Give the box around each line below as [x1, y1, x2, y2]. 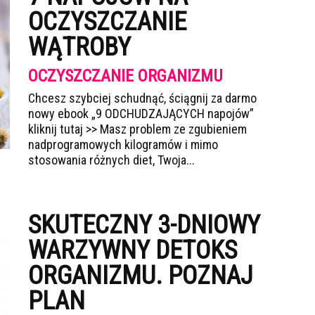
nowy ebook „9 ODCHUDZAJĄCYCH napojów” [28, 106, 254, 121]
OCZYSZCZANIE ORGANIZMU [28, 66, 223, 86]
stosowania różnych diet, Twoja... [28, 153, 195, 167]
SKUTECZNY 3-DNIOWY [28, 210, 260, 240]
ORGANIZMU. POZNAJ [28, 261, 253, 290]
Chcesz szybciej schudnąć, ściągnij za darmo [28, 91, 257, 105]
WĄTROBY [28, 32, 131, 62]
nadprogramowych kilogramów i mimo [28, 137, 218, 152]
